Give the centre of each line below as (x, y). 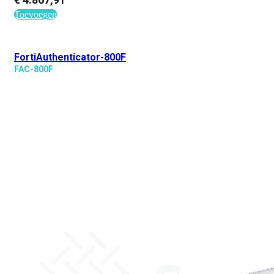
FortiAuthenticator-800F (70, 57)
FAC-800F (34, 69)
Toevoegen (35, 14)
